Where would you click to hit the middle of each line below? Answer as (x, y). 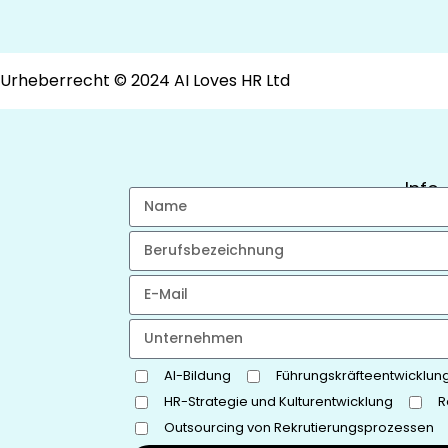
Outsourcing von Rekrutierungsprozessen (298, 428)
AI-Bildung (197, 376)
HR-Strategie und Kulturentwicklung (278, 402)
